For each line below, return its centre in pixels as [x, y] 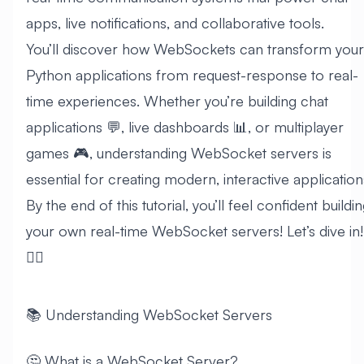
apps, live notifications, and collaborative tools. [175, 23]
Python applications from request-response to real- [192, 75]
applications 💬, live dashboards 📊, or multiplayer [185, 127]
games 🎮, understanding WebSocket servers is [179, 153]
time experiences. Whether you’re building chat [177, 101]
